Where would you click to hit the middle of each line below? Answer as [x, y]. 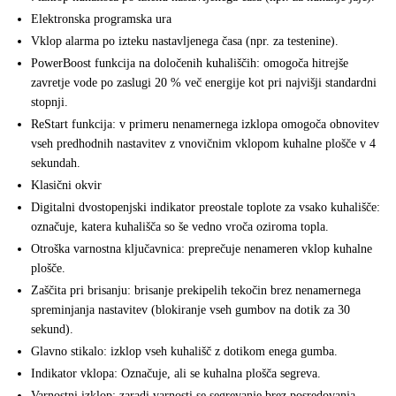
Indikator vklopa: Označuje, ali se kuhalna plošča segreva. [176, 374]
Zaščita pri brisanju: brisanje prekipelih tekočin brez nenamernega [196, 291]
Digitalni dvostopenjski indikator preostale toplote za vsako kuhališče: [206, 208]
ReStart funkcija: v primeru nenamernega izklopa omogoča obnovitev [205, 125]
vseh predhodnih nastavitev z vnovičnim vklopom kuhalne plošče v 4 [203, 144]
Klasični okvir [66, 186]
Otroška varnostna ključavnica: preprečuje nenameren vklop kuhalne [202, 249]
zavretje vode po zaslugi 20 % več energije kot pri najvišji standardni [204, 83]
